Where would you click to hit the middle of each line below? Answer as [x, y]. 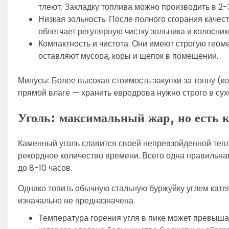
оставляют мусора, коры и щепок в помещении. [128, 56]
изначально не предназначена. [76, 201]
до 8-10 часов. [45, 168]
